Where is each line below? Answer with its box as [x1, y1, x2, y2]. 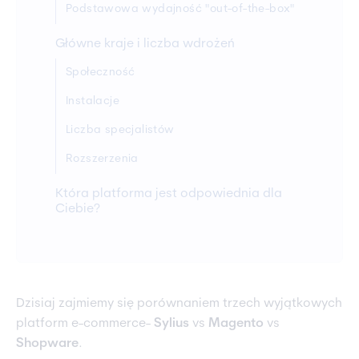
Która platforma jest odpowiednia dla [55, 188, 282, 201]
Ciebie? [55, 203, 100, 216]
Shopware [16, 337, 79, 351]
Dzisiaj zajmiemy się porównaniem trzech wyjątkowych [16, 297, 342, 311]
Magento [208, 317, 264, 331]
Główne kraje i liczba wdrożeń [55, 38, 235, 51]
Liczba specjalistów [66, 124, 175, 137]
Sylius [154, 317, 189, 331]
